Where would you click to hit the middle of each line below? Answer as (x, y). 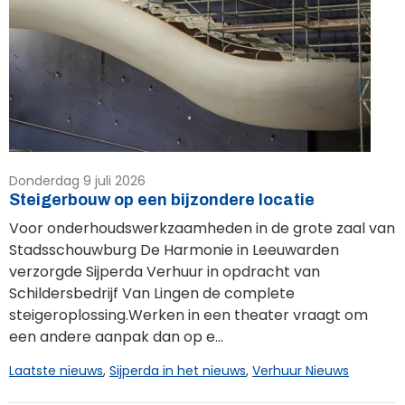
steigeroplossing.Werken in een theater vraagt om (188, 315)
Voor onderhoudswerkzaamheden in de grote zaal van (202, 228)
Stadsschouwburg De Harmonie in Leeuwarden (174, 250)
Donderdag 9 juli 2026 (77, 180)
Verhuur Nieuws (301, 370)
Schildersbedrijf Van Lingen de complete (152, 293)
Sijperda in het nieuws (178, 370)
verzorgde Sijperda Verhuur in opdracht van (165, 271)
